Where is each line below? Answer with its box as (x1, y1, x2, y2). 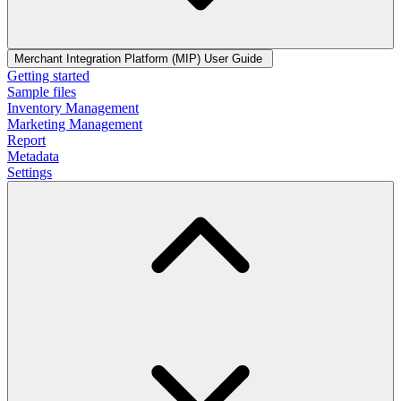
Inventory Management (7, 100, 139, 116)
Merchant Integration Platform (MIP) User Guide (14, 52, 266, 66)
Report (7, 132, 46, 149)
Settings (7, 165, 52, 181)
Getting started (7, 68, 90, 84)
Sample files (7, 84, 76, 100)
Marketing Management (7, 116, 142, 132)
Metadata (7, 149, 59, 165)
